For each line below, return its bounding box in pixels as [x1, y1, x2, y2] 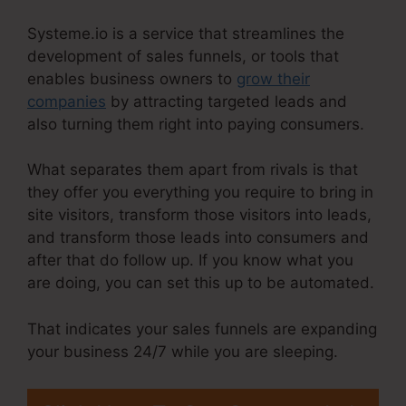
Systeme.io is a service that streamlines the [27, 24, 344, 43]
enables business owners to [27, 69, 237, 88]
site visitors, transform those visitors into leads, [27, 206, 372, 225]
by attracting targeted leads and [106, 92, 347, 111]
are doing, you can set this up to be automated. [27, 274, 374, 293]
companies [27, 92, 106, 111]
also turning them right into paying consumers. [27, 114, 364, 133]
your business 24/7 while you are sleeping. [27, 342, 338, 361]
